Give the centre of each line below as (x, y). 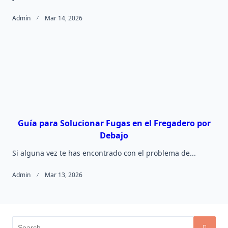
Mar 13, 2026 (64, 175)
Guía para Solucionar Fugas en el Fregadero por (114, 123)
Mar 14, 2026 (64, 18)
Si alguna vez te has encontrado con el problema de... (104, 153)
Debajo (114, 136)
